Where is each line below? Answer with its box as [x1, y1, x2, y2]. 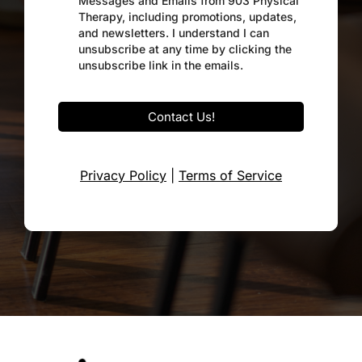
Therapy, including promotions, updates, [78, 10, 297, 24]
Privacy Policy [80, 167, 166, 184]
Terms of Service [179, 167, 282, 184]
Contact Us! [147, 109, 215, 125]
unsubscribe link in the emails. [78, 58, 243, 73]
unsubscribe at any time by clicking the [78, 42, 292, 57]
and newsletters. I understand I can [78, 26, 269, 40]
